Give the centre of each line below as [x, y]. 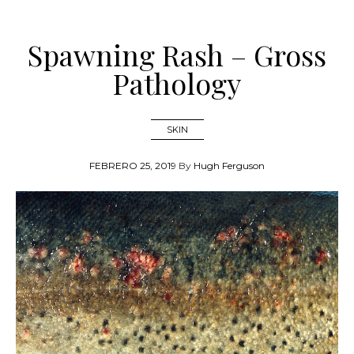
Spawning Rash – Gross [177, 54]
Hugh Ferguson [229, 165]
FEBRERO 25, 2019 [133, 165]
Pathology [177, 83]
